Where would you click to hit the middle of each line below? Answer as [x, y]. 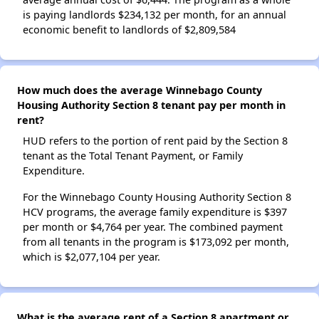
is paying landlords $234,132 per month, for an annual [155, 15]
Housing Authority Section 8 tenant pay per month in [151, 105]
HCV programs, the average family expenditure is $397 [155, 212]
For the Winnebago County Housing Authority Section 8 [157, 197]
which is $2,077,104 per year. [91, 257]
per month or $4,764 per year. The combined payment [153, 227]
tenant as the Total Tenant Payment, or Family [133, 156]
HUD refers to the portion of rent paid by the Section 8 [155, 141]
